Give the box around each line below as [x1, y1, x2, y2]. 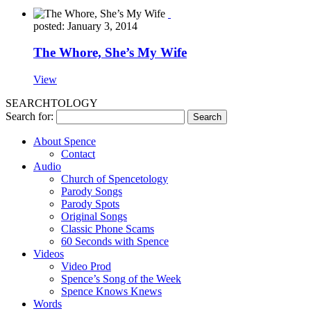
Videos [33, 248, 64, 260]
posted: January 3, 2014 [33, 19, 137, 32]
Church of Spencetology [61, 173, 168, 185]
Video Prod [61, 260, 111, 273]
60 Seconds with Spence [61, 235, 169, 248]
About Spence [33, 135, 96, 148]
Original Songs [61, 210, 127, 223]
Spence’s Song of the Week [61, 273, 181, 285]
